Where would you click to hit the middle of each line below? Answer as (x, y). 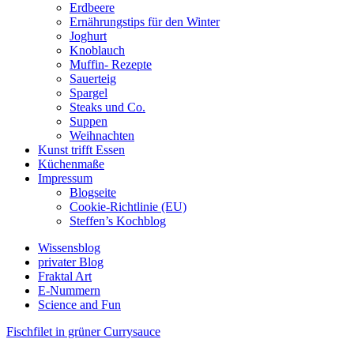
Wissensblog (69, 248)
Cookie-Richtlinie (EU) (128, 207)
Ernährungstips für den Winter (145, 22)
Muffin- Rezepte (111, 64)
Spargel (88, 93)
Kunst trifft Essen (81, 150)
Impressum (65, 178)
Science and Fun (79, 305)
